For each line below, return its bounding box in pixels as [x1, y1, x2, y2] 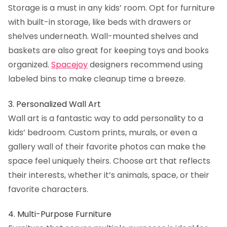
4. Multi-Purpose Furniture [8, 208, 111, 220]
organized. [8, 59, 51, 71]
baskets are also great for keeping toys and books [8, 45, 209, 57]
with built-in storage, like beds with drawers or [8, 16, 192, 28]
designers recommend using [88, 59, 203, 71]
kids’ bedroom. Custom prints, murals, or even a [8, 126, 197, 138]
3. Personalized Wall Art [8, 98, 101, 110]
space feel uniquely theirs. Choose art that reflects [8, 155, 210, 167]
